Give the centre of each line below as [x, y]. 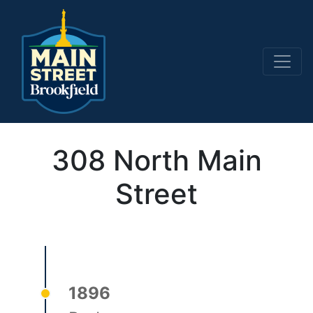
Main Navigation [96, 73]
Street [156, 194]
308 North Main [156, 160]
